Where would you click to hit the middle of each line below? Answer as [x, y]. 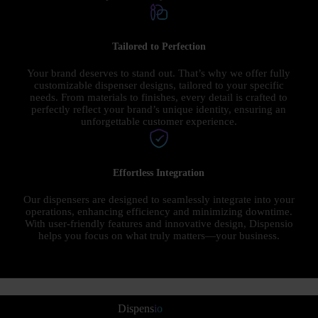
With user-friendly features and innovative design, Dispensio [159, 224]
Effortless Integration [159, 173]
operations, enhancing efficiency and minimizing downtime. [159, 212]
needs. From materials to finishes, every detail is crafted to [159, 98]
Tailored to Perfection [159, 47]
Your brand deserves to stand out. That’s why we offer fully [159, 73]
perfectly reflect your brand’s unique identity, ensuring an [159, 110]
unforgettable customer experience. [159, 122]
